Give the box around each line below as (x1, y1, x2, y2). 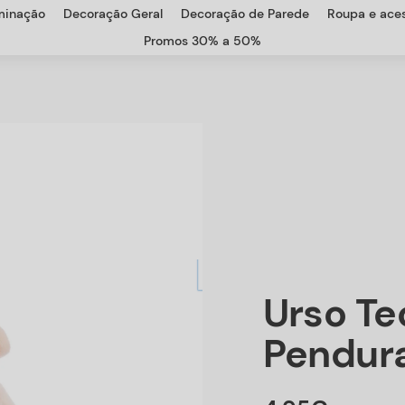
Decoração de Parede (181, 5, 309, 22)
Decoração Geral (63, 5, 163, 22)
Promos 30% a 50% (144, 32, 261, 49)
